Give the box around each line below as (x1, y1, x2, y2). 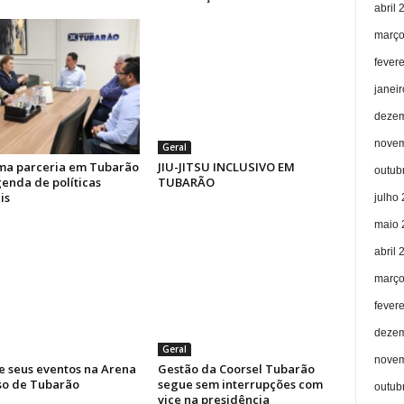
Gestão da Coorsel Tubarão (157, 361, 315, 377)
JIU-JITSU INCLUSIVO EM (157, 159, 295, 175)
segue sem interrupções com (157, 376, 323, 392)
